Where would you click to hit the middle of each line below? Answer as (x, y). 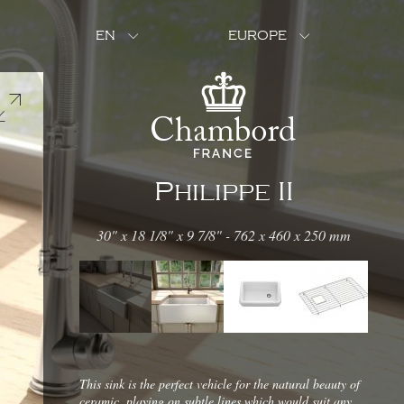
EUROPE (257, 36)
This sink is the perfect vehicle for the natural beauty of (220, 384)
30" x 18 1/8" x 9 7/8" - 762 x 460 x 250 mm (224, 235)
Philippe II (224, 192)
